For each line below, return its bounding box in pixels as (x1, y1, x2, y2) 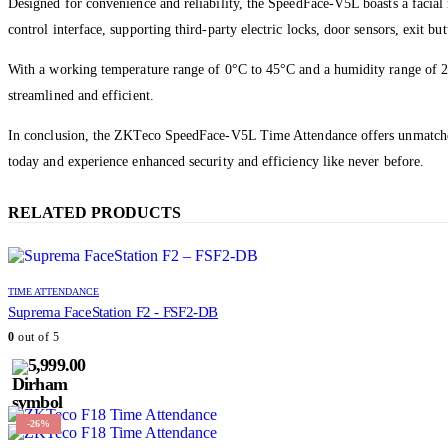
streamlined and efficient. (8, 88, 154, 104)
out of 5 (14, 329, 59, 344)
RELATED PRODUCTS (8, 203, 181, 221)
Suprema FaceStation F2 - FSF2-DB (8, 303, 218, 320)
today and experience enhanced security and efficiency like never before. (8, 154, 425, 170)
